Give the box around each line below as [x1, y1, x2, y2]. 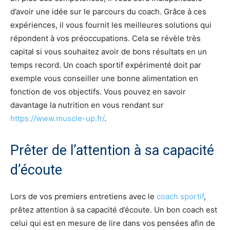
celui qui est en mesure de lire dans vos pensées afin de [10, 218, 215, 228]
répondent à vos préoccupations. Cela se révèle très [10, 33, 201, 43]
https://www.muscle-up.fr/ [10, 113, 104, 123]
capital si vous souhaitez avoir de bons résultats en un [10, 46, 207, 56]
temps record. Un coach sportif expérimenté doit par [10, 60, 201, 70]
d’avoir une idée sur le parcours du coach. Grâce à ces [10, 6, 206, 16]
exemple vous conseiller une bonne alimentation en [10, 73, 198, 83]
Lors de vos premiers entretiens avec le [10, 191, 157, 201]
